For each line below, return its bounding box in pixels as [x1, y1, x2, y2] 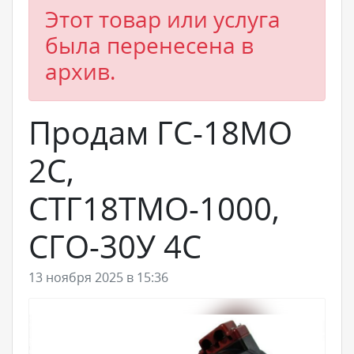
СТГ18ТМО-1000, [28, 186, 280, 230]
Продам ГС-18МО [28, 111, 292, 154]
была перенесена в [45, 30, 254, 60]
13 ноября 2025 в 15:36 [28, 269, 168, 286]
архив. [45, 56, 115, 86]
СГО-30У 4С [28, 224, 201, 268]
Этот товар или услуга [45, 4, 281, 34]
